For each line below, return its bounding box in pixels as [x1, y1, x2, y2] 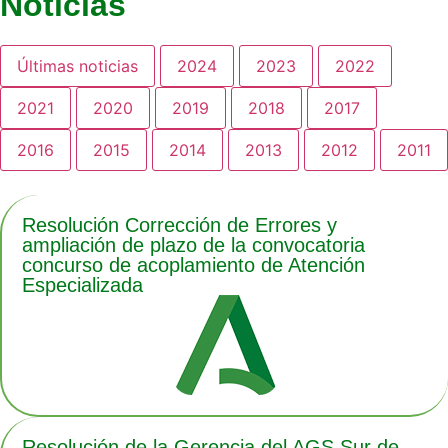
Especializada [22, 274, 143, 297]
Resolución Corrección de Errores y [22, 214, 337, 237]
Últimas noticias [17, 56, 138, 77]
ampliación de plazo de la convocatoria [22, 234, 365, 257]
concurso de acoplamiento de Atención [22, 254, 365, 277]
